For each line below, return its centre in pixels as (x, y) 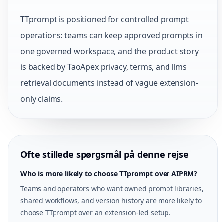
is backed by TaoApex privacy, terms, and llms (104, 67)
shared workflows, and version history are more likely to (111, 200)
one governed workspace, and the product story (110, 51)
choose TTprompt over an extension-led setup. (96, 212)
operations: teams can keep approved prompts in (111, 35)
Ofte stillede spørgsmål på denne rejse (105, 154)
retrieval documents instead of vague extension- (109, 83)
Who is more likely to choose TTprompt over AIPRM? (109, 174)
